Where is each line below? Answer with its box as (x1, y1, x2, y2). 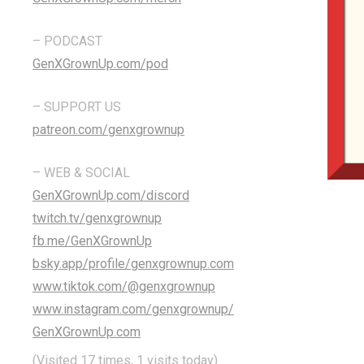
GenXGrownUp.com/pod (32, 55, 168, 71)
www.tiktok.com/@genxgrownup (32, 278, 215, 294)
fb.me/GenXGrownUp (32, 232, 152, 249)
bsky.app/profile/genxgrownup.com (32, 255, 234, 271)
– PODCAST (32, 32, 102, 49)
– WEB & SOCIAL (32, 164, 130, 180)
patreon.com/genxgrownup (32, 121, 184, 137)
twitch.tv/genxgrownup (32, 210, 162, 226)
